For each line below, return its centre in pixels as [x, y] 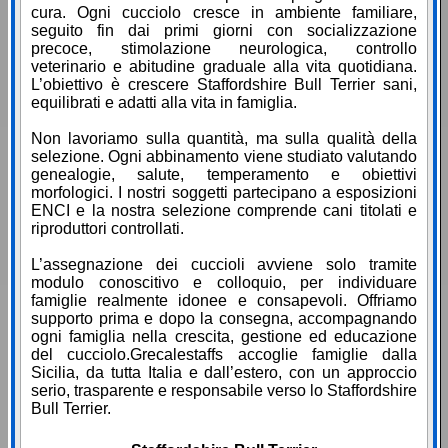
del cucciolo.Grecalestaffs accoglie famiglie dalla [224, 355]
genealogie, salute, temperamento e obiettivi [224, 175]
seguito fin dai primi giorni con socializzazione [224, 31]
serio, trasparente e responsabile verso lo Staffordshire [224, 391]
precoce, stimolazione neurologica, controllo [224, 49]
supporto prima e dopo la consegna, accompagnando [224, 319]
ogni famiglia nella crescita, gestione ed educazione [224, 337]
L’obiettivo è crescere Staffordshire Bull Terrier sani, [224, 85]
